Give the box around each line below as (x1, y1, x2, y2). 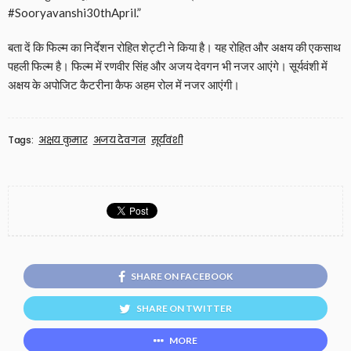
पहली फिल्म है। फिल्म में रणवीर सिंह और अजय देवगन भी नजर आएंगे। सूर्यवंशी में (8, 59, 327, 74)
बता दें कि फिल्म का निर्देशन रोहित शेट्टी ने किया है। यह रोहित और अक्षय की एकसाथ (8, 40, 341, 55)
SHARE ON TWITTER (136, 302, 232, 315)
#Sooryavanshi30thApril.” (8, 5, 141, 20)
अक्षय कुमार (38, 133, 88, 147)
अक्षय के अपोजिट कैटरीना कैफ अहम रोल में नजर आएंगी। (8, 78, 240, 92)
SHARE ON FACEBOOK (131, 270, 233, 283)
